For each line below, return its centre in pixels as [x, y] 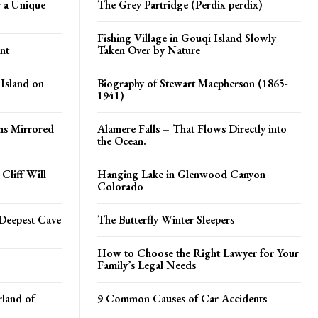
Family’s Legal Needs [147, 265]
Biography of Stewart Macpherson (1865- [193, 83]
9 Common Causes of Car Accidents [182, 298]
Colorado [120, 186]
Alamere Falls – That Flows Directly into [192, 128]
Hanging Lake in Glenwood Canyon [181, 174]
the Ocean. [122, 141]
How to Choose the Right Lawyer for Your [198, 253]
